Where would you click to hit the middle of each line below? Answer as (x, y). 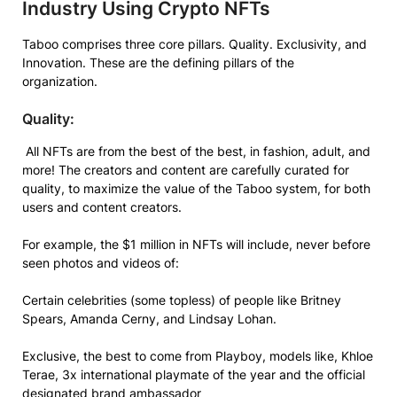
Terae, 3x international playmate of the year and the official (194, 374)
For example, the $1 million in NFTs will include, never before (196, 244)
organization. (62, 81)
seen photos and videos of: (101, 263)
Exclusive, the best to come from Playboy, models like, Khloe (198, 356)
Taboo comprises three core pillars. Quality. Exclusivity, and (195, 44)
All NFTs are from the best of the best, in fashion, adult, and (196, 151)
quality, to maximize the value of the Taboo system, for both (196, 188)
